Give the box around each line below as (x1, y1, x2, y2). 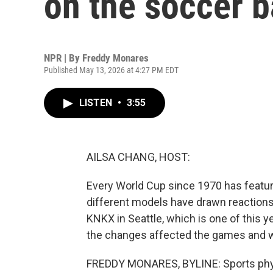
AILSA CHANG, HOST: (87, 151, 190, 163)
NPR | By (44, 52, 82, 64)
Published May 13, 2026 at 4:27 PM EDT (44, 65, 179, 75)
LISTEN (79, 97, 115, 108)
